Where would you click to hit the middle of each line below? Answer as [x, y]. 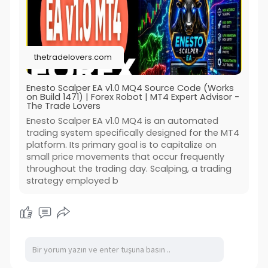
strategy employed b [72, 180]
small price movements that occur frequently [125, 156]
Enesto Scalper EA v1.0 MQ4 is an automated [122, 121]
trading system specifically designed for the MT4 [133, 133]
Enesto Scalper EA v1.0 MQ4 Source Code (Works [130, 88]
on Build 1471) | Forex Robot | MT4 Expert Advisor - [133, 97]
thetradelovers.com [73, 57]
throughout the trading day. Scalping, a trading [129, 168]
